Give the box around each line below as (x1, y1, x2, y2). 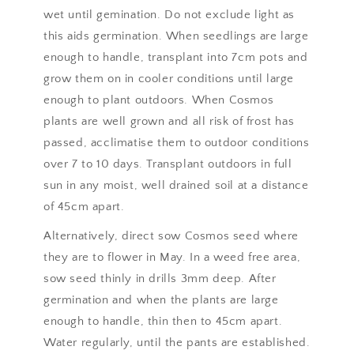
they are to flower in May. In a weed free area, (43, 250, 301, 264)
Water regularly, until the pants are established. (43, 335, 311, 349)
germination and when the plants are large (43, 292, 279, 307)
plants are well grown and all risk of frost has (43, 114, 295, 128)
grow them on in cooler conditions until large (43, 71, 295, 85)
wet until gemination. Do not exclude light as (43, 7, 296, 21)
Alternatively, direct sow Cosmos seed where (43, 228, 299, 243)
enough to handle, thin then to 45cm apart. (43, 314, 283, 328)
